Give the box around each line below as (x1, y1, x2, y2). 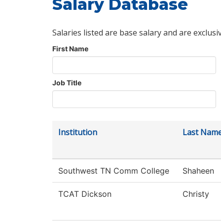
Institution (58, 127, 97, 138)
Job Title (52, 78, 81, 87)
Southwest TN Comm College (58, 166, 169, 176)
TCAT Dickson (58, 189, 111, 199)
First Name (52, 44, 88, 53)
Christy (183, 189, 209, 199)
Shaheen (183, 166, 214, 176)
